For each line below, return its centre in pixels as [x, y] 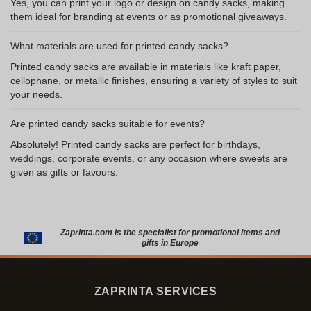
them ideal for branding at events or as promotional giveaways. [149, 17]
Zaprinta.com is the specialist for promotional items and [170, 233]
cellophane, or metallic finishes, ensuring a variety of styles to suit [154, 81]
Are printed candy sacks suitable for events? [108, 124]
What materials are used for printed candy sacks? [119, 46]
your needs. [36, 94]
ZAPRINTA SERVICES [155, 291]
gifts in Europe [170, 243]
